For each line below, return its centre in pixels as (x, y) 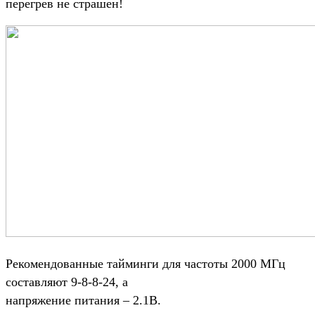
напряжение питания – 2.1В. (83, 300)
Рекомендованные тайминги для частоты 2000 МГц (146, 263)
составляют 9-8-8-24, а (67, 282)
